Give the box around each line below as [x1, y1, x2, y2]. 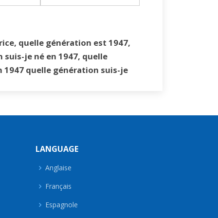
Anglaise [45, 163, 72, 172]
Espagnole [45, 200, 78, 209]
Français [45, 182, 72, 191]
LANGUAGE [36, 144, 78, 154]
